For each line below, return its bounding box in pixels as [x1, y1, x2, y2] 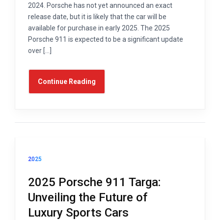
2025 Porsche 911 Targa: [28, 175, 161, 189]
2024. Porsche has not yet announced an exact [28, 1, 172, 10]
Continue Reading [38, 78, 96, 86]
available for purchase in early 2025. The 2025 [28, 24, 170, 32]
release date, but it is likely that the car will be [28, 13, 166, 21]
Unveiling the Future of [28, 190, 147, 204]
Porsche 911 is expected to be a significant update [28, 35, 183, 44]
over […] [28, 47, 52, 55]
